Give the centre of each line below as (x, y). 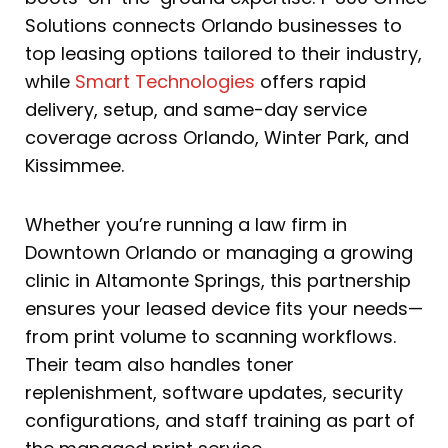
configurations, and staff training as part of (220, 421)
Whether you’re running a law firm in (186, 225)
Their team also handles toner (159, 365)
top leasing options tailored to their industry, (223, 53)
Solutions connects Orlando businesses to (213, 25)
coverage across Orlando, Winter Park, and (217, 137)
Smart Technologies (165, 81)
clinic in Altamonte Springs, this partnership (218, 281)
